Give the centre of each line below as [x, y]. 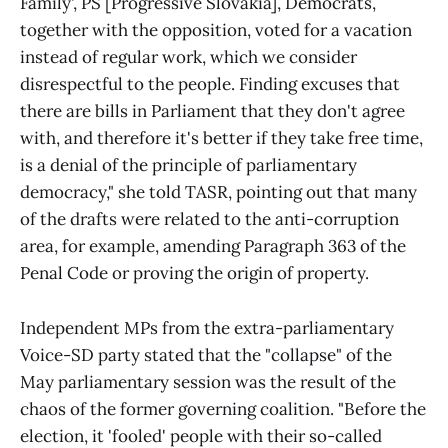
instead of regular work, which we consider [188, 57]
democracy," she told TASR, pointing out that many [218, 192]
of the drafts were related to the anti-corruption [209, 219]
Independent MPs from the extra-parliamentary [207, 327]
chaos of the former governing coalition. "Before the [223, 408]
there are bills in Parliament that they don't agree [212, 111]
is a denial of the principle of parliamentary [188, 165]
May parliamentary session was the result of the [208, 381]
